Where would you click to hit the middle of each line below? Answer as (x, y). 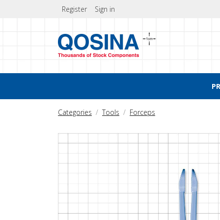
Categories (75, 112)
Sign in (105, 9)
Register (74, 9)
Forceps (142, 112)
